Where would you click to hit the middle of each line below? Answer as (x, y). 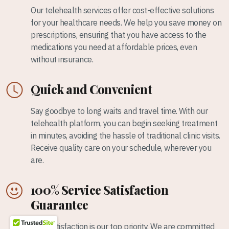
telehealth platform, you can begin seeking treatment (124, 123)
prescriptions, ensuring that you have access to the (119, 35)
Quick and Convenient (91, 89)
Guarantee (60, 204)
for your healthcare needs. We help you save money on (126, 22)
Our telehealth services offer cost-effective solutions (122, 10)
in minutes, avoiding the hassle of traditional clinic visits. (125, 135)
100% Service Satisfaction (99, 190)
